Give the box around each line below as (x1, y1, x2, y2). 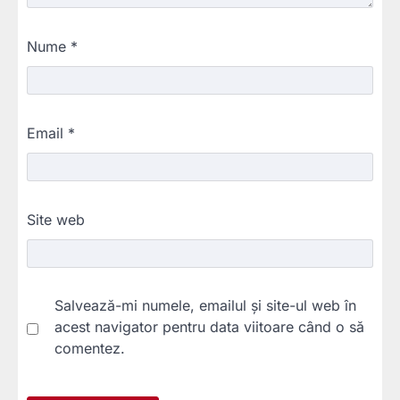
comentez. (54, 339, 125, 358)
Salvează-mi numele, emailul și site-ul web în (54, 296, 356, 315)
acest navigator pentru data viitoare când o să (54, 318, 364, 337)
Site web (27, 211, 85, 229)
